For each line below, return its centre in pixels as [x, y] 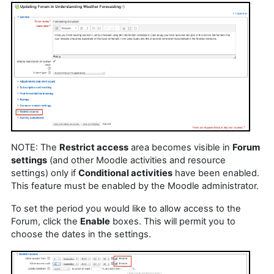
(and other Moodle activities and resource [136, 160]
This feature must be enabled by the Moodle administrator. [135, 186]
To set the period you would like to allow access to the [126, 208]
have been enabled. [216, 173]
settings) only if [45, 173]
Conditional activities [125, 173]
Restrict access [94, 147]
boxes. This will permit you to [173, 221]
